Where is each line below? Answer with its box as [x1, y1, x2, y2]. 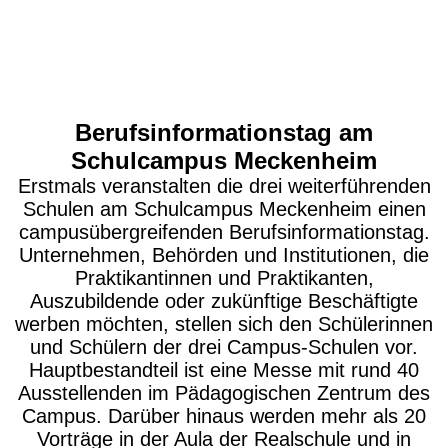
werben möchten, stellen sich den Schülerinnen [15, 313, 433, 335]
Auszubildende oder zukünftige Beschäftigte [30, 290, 418, 312]
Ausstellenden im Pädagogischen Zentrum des [18, 382, 430, 404]
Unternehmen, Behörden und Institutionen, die [19, 244, 429, 266]
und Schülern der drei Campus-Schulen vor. [30, 336, 418, 358]
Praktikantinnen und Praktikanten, [74, 267, 374, 289]
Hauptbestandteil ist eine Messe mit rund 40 [29, 359, 419, 381]
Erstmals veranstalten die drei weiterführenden [17, 175, 431, 197]
